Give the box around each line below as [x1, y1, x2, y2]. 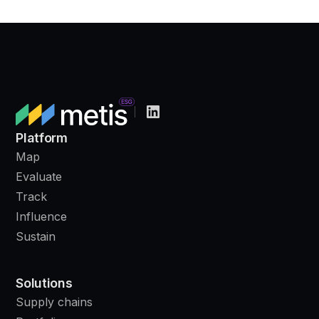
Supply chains [16, 294, 93, 309]
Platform [16, 130, 68, 145]
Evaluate [16, 169, 63, 184]
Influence [16, 209, 68, 224]
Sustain [16, 229, 56, 244]
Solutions [16, 275, 73, 291]
